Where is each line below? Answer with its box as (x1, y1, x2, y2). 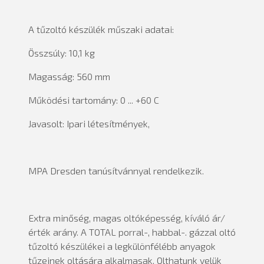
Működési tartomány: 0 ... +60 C (28, 94, 169, 105)
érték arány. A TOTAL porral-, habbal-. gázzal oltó (28, 226, 236, 237)
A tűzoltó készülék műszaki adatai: (28, 24, 174, 35)
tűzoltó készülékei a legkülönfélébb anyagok (28, 240, 216, 252)
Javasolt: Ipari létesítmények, (28, 118, 152, 129)
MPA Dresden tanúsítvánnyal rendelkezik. (28, 165, 204, 176)
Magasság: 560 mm (28, 71, 120, 82)
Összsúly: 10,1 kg (28, 47, 95, 58)
